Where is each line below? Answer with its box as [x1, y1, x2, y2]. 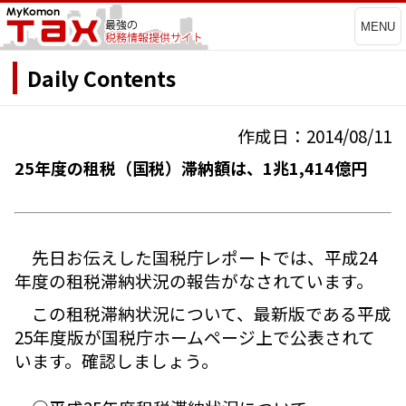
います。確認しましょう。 [14, 347, 218, 372]
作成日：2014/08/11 [237, 123, 391, 149]
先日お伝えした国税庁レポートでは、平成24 [14, 245, 377, 270]
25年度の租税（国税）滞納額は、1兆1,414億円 [14, 156, 367, 180]
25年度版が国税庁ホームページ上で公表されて [14, 324, 375, 349]
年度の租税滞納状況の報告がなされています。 [14, 268, 373, 294]
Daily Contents [27, 62, 176, 93]
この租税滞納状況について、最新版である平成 [14, 300, 391, 325]
